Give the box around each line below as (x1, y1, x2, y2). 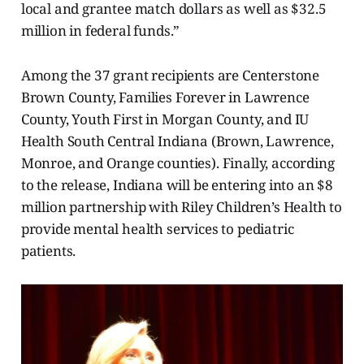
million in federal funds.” (20, 21, 180, 41)
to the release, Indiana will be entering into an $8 (20, 175, 334, 195)
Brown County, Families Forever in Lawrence (20, 88, 310, 107)
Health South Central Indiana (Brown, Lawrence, (20, 132, 334, 151)
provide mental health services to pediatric (20, 219, 294, 239)
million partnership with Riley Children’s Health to (20, 197, 343, 217)
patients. (20, 241, 76, 261)
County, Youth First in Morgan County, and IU (20, 110, 310, 129)
